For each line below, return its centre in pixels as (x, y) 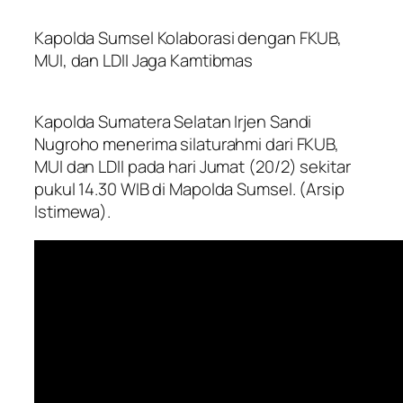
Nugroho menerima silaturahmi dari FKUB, (187, 144)
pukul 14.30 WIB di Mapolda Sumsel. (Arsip (189, 189)
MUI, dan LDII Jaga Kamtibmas (144, 60)
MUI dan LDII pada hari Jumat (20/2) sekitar (193, 167)
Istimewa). (73, 212)
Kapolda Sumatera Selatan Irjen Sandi (173, 122)
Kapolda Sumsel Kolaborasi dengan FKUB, (188, 37)
